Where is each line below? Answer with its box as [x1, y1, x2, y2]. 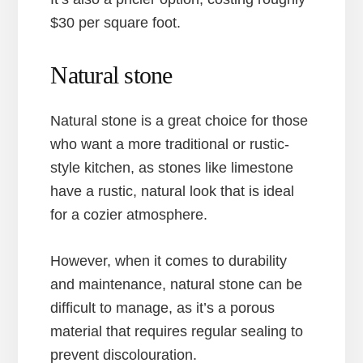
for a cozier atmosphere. [50, 206, 208, 223]
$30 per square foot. [50, 14, 181, 31]
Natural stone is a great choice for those [50, 112, 309, 129]
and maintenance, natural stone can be [50, 275, 303, 293]
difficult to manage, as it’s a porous [50, 299, 275, 316]
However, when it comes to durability [50, 252, 288, 269]
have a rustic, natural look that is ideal [50, 182, 295, 199]
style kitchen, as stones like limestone [50, 159, 294, 176]
